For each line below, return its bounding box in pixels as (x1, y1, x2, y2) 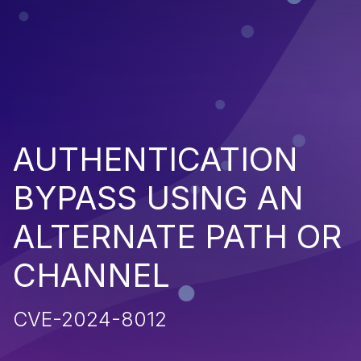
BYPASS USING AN (13, 177, 304, 218)
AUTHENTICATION (13, 139, 298, 179)
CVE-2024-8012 (13, 306, 167, 331)
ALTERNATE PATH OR (13, 216, 342, 256)
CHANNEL (13, 255, 170, 295)
